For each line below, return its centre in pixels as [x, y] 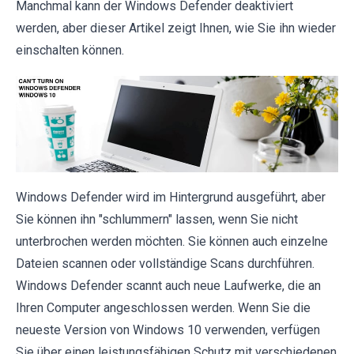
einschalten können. [70, 50]
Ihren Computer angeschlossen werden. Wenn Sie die [163, 308]
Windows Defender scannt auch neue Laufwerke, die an [168, 286]
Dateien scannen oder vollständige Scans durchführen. [165, 264]
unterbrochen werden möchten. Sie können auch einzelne [172, 242]
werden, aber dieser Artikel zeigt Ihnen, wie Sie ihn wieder [176, 28]
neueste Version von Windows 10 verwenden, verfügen [168, 330]
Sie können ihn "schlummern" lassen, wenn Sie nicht [157, 220]
